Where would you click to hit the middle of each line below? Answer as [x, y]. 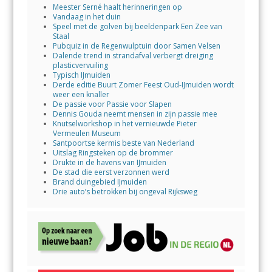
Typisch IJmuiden [81, 75]
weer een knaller [81, 95]
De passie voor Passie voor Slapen [112, 104]
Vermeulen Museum [87, 134]
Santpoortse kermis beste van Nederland [123, 143]
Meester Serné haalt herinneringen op [117, 7]
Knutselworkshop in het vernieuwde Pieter [124, 124]
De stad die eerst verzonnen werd [111, 172]
